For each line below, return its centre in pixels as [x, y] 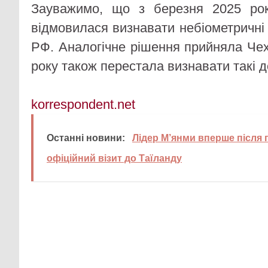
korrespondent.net [83, 104]
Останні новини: [86, 138]
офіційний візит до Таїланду [114, 158]
